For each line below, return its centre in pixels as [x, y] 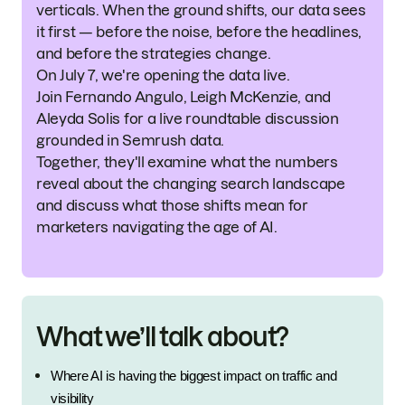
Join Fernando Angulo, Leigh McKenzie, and [184, 97]
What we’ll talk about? [163, 337]
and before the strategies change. [154, 53]
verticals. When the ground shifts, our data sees [201, 10]
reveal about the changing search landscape [191, 184]
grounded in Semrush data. [130, 140]
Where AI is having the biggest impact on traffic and [194, 376]
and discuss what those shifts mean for [172, 205]
